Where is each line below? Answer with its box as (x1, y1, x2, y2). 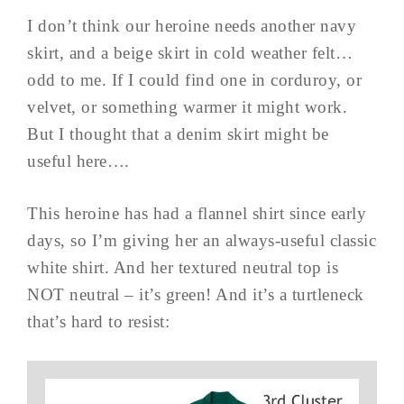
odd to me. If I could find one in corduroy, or (27, 70, 362, 90)
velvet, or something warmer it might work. (27, 97, 347, 117)
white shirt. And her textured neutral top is (27, 258, 338, 278)
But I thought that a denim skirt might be (27, 124, 329, 144)
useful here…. (27, 151, 130, 171)
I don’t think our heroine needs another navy (27, 16, 356, 36)
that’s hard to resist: (27, 312, 170, 332)
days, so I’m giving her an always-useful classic (27, 231, 376, 251)
